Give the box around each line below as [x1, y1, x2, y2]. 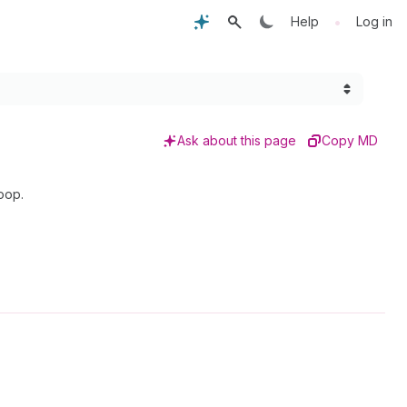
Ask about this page [177, 133, 296, 148]
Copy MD [322, 133, 378, 148]
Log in [356, 14, 392, 29]
